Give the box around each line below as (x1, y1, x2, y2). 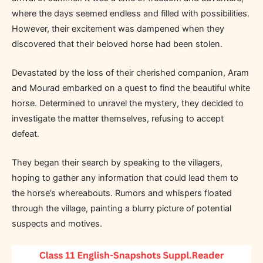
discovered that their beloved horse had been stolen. (12, 38, 222, 49)
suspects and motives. (12, 218, 102, 230)
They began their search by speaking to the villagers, (12, 157, 222, 168)
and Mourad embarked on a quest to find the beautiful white (12, 83, 250, 93)
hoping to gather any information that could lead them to (12, 173, 238, 184)
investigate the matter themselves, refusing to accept (12, 113, 224, 124)
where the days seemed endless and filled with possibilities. (12, 8, 249, 19)
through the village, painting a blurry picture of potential (12, 203, 231, 214)
